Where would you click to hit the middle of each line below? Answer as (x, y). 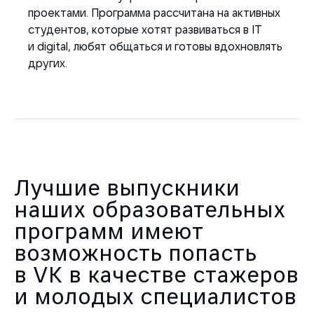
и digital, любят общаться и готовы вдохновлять (155, 47)
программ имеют (108, 232)
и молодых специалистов (155, 297)
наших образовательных (150, 210)
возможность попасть (135, 253)
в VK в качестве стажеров (156, 275)
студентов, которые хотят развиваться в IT (145, 30)
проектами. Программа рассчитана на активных (154, 13)
